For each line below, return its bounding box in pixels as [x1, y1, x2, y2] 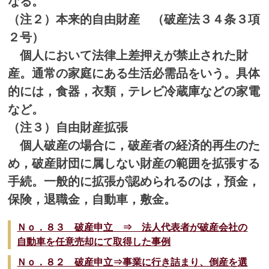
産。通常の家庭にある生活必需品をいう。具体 [8, 66, 261, 80]
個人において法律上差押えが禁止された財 [8, 48, 249, 62]
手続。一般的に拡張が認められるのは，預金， [8, 174, 261, 188]
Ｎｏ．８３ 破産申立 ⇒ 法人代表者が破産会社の [17, 222, 248, 232]
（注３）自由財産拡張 [8, 120, 128, 134]
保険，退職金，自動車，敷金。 [8, 192, 177, 206]
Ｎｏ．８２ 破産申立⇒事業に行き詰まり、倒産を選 [17, 256, 248, 267]
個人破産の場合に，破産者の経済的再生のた [8, 138, 261, 152]
